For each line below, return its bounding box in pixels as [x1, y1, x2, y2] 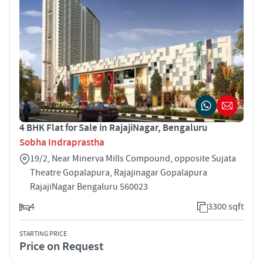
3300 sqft [208, 200, 244, 213]
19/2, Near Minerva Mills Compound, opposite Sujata [30, 152, 236, 164]
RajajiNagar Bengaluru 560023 [30, 180, 148, 193]
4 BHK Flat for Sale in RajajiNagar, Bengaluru [19, 121, 207, 134]
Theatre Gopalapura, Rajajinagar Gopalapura [30, 166, 207, 178]
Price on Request [19, 238, 103, 254]
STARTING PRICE [19, 229, 67, 238]
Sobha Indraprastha [19, 136, 104, 149]
